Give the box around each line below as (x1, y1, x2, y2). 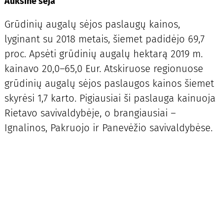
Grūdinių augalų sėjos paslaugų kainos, (4, 18, 180, 30)
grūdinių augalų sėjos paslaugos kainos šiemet (4, 77, 214, 89)
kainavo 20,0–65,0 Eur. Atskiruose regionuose (4, 62, 203, 74)
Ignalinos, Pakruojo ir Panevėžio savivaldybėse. (4, 121, 213, 134)
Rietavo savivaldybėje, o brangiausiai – (4, 107, 176, 119)
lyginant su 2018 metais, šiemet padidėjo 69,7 (4, 33, 205, 45)
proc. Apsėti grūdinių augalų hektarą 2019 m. (4, 47, 203, 60)
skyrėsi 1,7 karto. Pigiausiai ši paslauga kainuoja (4, 92, 216, 104)
